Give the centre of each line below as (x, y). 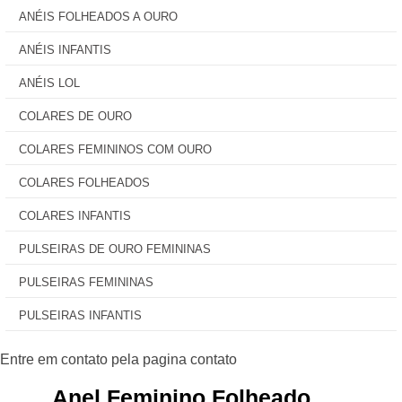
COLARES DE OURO (75, 116)
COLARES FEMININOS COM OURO (115, 149)
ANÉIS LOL (49, 83)
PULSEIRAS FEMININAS (86, 282)
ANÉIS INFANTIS (65, 50)
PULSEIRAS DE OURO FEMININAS (115, 249)
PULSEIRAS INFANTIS (80, 315)
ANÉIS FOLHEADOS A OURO (98, 17)
